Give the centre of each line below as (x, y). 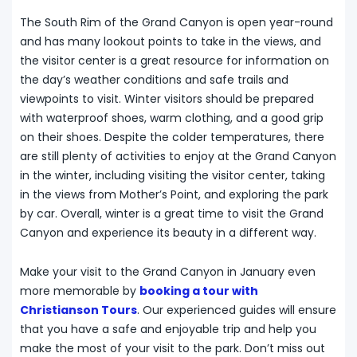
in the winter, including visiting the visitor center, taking (173, 176)
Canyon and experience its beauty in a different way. (168, 233)
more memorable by (80, 291)
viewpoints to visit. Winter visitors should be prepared (167, 99)
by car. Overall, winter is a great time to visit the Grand (172, 214)
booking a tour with (199, 291)
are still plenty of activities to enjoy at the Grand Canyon (178, 157)
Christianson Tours (78, 310)
